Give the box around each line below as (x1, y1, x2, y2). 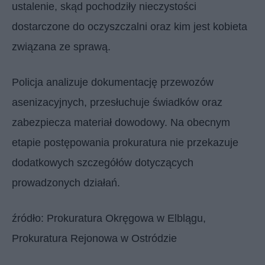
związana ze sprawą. (12, 40, 111, 53)
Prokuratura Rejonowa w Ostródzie (12, 232, 177, 244)
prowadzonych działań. (12, 176, 120, 189)
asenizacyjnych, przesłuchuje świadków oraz (12, 96, 222, 108)
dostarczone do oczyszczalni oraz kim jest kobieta (12, 20, 247, 33)
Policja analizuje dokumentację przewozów (12, 76, 214, 88)
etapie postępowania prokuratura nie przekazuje (12, 136, 238, 148)
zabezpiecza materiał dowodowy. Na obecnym (12, 116, 230, 128)
